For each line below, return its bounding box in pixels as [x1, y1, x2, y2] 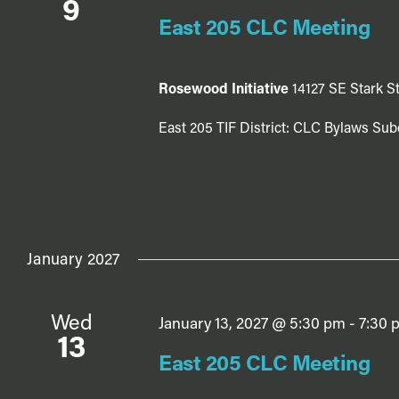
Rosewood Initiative [158, 82, 292, 97]
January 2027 [27, 252, 120, 270]
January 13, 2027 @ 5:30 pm [158, 317, 346, 333]
